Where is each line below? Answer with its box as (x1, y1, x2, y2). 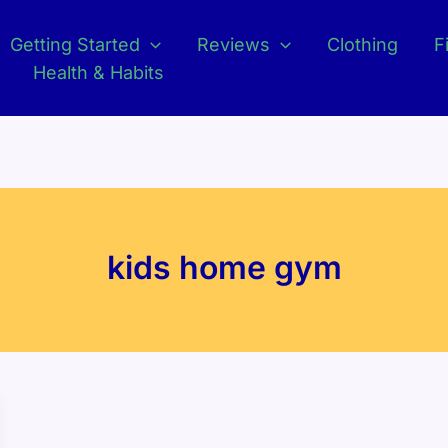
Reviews (196, 33, 270, 55)
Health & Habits (33, 61, 164, 83)
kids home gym (106, 248, 342, 287)
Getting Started (10, 33, 140, 55)
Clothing (326, 33, 398, 55)
